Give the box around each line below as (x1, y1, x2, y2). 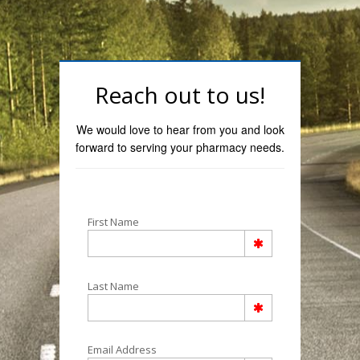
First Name (88, 215, 139, 230)
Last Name (88, 278, 139, 293)
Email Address (88, 342, 157, 358)
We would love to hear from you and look (76, 121, 284, 137)
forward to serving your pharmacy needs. (76, 138, 284, 155)
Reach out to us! (95, 79, 265, 110)
